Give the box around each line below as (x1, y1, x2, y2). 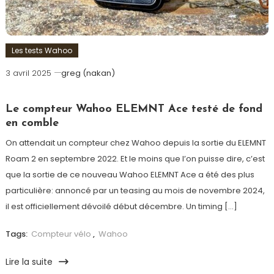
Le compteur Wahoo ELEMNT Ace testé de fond (5, 103, 262, 116)
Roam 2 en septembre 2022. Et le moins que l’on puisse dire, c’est (5, 153, 265, 165)
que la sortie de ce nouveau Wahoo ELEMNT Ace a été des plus (5, 169, 254, 181)
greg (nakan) (61, 67, 115, 80)
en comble (5, 117, 59, 130)
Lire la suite (5, 256, 55, 268)
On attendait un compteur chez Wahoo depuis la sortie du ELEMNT (5, 137, 266, 149)
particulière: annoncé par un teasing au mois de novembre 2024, (5, 185, 265, 197)
